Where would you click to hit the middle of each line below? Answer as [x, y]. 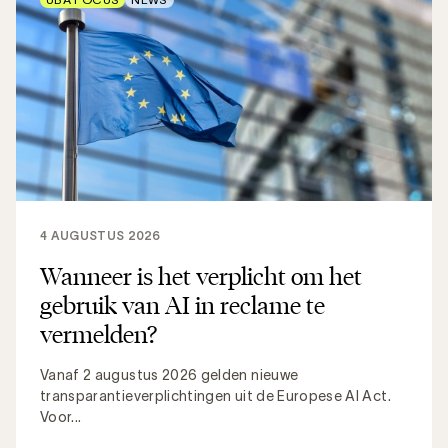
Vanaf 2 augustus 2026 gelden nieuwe [169, 374]
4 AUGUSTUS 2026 [100, 235]
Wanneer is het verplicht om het [201, 275]
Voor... [61, 416]
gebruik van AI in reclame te [182, 304]
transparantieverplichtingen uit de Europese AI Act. [215, 395]
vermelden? [98, 333]
